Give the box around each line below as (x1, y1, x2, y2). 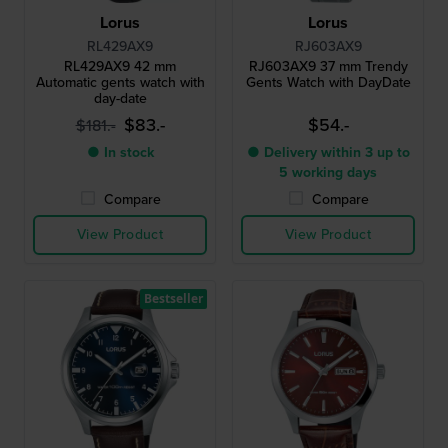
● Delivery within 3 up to (246, 141, 410, 163)
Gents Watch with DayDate (245, 71, 411, 93)
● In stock (86, 141, 154, 163)
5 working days (279, 161, 377, 183)
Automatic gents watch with (35, 71, 205, 93)
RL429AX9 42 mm (64, 55, 176, 77)
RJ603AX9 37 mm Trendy (248, 55, 408, 77)
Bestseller (144, 289, 203, 307)
